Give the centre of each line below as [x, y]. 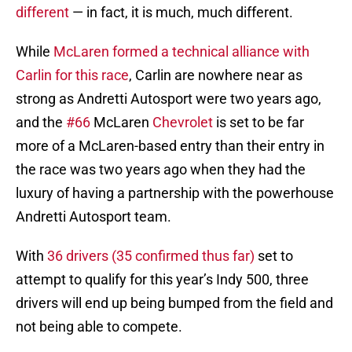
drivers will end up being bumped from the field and [174, 303]
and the [41, 123]
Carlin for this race [72, 75]
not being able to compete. [99, 327]
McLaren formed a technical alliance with [181, 52]
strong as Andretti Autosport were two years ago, [169, 99]
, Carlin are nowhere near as [216, 75]
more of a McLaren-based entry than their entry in [170, 146]
